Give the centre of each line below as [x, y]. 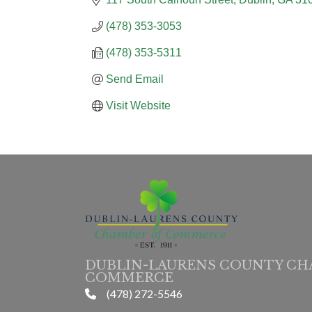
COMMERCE [129, 278]
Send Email [135, 79]
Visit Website [138, 106]
